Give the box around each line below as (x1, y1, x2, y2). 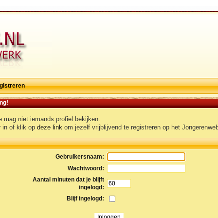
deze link (36, 124, 62, 131)
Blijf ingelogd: (67, 195, 105, 202)
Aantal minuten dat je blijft (33, 176, 105, 183)
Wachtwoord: (68, 165, 105, 172)
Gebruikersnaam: (55, 153, 105, 160)
